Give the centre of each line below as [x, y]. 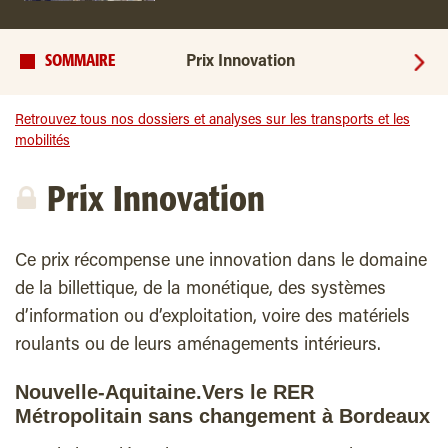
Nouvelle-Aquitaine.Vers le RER [164, 392]
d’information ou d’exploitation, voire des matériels [212, 318]
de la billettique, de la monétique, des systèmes [200, 290]
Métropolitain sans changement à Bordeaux [222, 416]
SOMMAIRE [80, 61]
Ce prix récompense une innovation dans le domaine [221, 262]
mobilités [42, 142]
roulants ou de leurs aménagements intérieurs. [198, 346]
